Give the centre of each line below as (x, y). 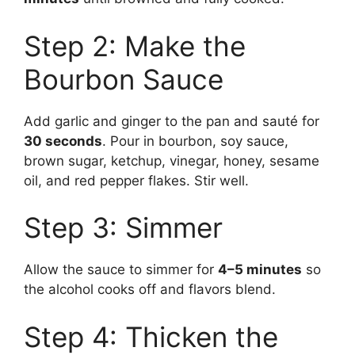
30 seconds (63, 141)
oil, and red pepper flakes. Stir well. (136, 180)
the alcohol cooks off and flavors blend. (150, 290)
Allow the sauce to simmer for (121, 270)
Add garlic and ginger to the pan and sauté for (172, 121)
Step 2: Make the (135, 46)
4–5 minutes (260, 270)
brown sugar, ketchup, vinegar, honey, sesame (172, 160)
